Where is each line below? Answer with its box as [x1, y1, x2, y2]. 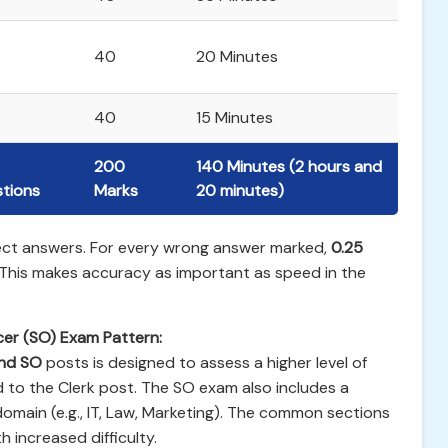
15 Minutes [196, 107, 273, 128]
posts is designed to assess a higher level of [42, 352, 367, 373]
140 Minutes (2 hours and [196, 156, 382, 177]
